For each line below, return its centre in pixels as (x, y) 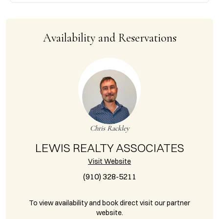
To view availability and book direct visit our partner (109, 203)
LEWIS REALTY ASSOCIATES (109, 148)
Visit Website (109, 161)
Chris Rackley (109, 128)
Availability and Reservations (109, 38)
